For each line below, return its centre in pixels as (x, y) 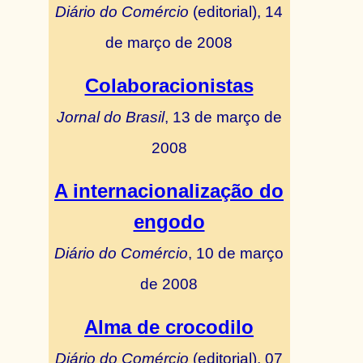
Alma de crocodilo (169, 327)
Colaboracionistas (169, 85)
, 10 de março (236, 253)
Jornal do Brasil (110, 117)
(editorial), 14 (236, 11)
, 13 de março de (223, 117)
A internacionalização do (169, 191)
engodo (169, 222)
